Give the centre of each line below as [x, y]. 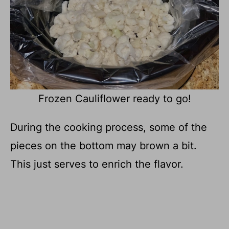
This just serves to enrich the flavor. [97, 164]
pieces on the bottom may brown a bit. [104, 146]
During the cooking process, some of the [109, 128]
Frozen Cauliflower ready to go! [114, 99]
